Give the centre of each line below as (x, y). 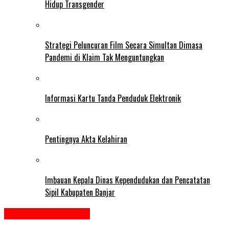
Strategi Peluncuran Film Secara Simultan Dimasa (124, 45)
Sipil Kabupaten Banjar (80, 192)
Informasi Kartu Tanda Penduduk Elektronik (113, 98)
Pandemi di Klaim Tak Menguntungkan (105, 57)
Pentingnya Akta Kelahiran (86, 139)
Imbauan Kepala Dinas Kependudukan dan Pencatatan (128, 180)
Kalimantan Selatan (47, 213)
